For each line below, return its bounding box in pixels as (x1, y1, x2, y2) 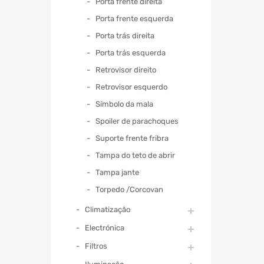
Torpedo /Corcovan (95, 184, 163, 194)
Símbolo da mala (95, 99, 153, 108)
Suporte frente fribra (95, 133, 169, 143)
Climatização (85, 204, 130, 214)
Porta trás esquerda (95, 48, 166, 57)
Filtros (85, 241, 107, 250)
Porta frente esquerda (95, 14, 173, 23)
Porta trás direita (95, 31, 154, 40)
